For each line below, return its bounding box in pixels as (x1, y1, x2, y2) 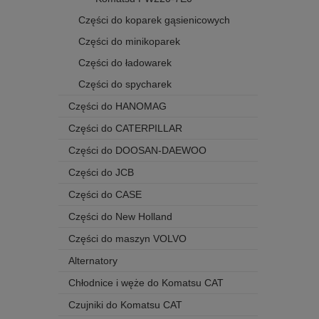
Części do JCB (68, 167, 134, 179)
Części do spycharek (78, 78, 172, 90)
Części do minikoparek (78, 36, 180, 48)
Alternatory (68, 255, 117, 267)
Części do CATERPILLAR (68, 122, 182, 135)
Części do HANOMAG (68, 100, 167, 113)
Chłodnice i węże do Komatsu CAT (68, 277, 224, 289)
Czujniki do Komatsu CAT (68, 299, 182, 311)
